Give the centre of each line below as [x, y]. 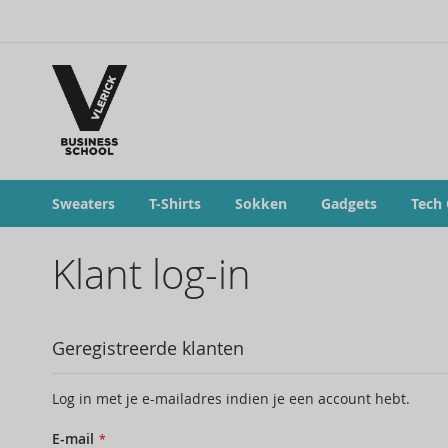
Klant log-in [151, 274]
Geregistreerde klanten [148, 348]
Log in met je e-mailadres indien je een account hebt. [231, 399]
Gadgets [349, 204]
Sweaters [83, 204]
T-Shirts [175, 204]
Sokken [261, 204]
